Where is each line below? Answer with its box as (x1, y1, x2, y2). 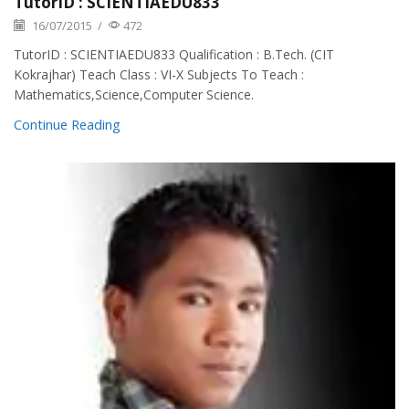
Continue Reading (14, 115, 121, 134)
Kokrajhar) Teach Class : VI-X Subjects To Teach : (14, 66, 304, 84)
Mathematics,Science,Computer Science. (14, 86, 254, 104)
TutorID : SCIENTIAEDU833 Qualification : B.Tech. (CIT (14, 46, 334, 64)
